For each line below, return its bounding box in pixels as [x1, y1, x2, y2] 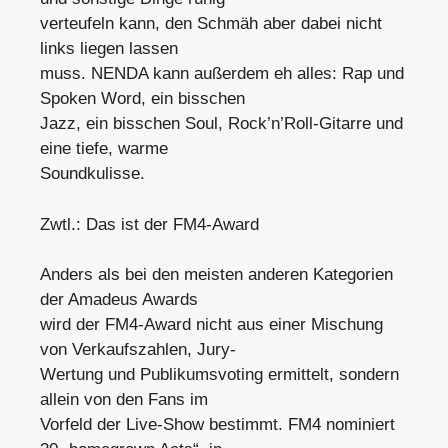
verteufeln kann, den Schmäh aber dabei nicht [40, 14, 382, 33]
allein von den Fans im [40, 390, 208, 409]
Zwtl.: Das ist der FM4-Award [40, 214, 259, 234]
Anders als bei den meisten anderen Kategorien [40, 265, 393, 284]
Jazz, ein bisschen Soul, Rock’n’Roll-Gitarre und [40, 114, 403, 133]
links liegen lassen [40, 39, 178, 58]
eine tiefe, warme [40, 139, 168, 158]
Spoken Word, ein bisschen [40, 89, 245, 108]
